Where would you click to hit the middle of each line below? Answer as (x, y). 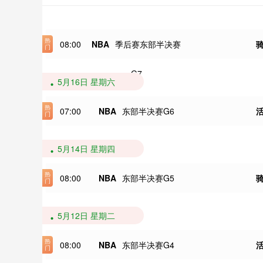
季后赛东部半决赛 (148, 44)
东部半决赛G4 (148, 245)
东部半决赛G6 (148, 111)
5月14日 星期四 (86, 149)
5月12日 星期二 (86, 215)
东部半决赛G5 (148, 178)
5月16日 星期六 (86, 82)
